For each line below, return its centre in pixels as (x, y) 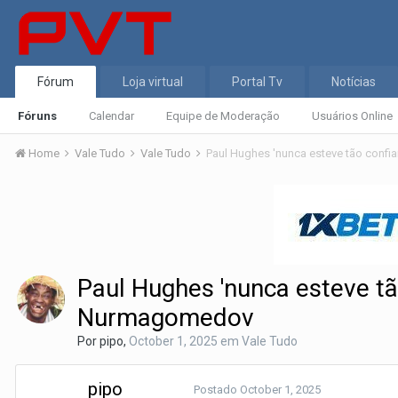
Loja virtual (153, 82)
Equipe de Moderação (223, 116)
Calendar (111, 116)
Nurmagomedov (166, 318)
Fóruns (37, 116)
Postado (217, 390)
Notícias (354, 82)
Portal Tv (257, 82)
